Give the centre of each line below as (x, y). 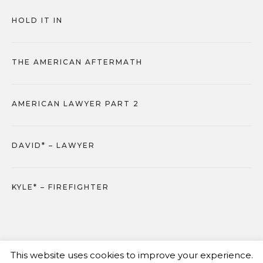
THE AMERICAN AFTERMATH (77, 62)
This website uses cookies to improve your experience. (131, 255)
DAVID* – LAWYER (53, 145)
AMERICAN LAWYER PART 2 (75, 103)
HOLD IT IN (37, 20)
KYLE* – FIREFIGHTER (60, 187)
